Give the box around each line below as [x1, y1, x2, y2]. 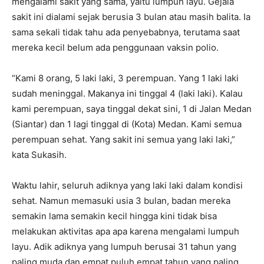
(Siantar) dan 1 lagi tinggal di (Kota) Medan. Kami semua [12, 118, 242, 130]
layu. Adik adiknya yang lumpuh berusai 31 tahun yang [12, 241, 236, 252]
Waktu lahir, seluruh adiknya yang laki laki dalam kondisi [12, 180, 243, 191]
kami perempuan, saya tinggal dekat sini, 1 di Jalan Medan [12, 103, 252, 114]
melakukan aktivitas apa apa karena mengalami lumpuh [12, 226, 239, 237]
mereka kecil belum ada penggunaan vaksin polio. [12, 42, 219, 53]
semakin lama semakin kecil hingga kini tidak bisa [12, 210, 217, 222]
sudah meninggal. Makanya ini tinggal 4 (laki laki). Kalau [12, 88, 243, 99]
